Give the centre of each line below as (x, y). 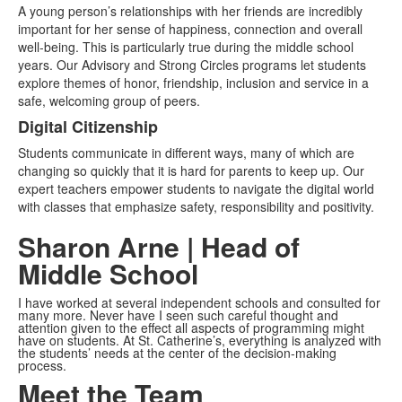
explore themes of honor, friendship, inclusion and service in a (193, 83)
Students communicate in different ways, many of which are (186, 153)
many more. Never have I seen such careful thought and (178, 315)
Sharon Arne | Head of (159, 246)
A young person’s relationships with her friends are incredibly (190, 11)
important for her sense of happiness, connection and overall (190, 29)
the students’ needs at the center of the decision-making (177, 353)
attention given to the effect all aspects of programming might (191, 328)
